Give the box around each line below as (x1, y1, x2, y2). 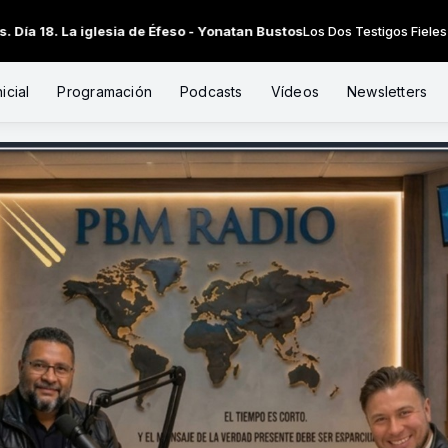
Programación (57, 83, 152, 100)
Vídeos (270, 83, 319, 100)
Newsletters (346, 83, 428, 100)
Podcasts (179, 83, 243, 100)
